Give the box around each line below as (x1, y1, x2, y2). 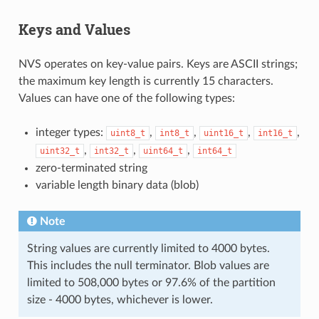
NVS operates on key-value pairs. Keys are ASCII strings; (18, 58, 298, 70)
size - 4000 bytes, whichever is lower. (26, 293, 213, 305)
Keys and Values (18, 19, 130, 38)
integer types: (35, 126, 106, 138)
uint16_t (203, 127, 244, 138)
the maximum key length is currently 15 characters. (18, 75, 273, 87)
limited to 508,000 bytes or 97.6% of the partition (26, 276, 276, 288)
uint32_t (39, 145, 80, 156)
